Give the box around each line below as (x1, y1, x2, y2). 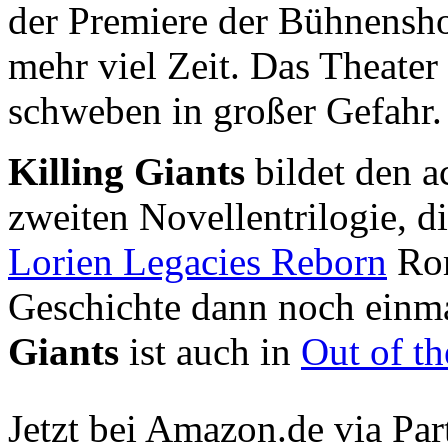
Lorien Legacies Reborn (8, 240, 387, 283)
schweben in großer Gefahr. (8, 89, 442, 132)
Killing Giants (8, 150, 245, 193)
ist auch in (119, 330, 301, 373)
